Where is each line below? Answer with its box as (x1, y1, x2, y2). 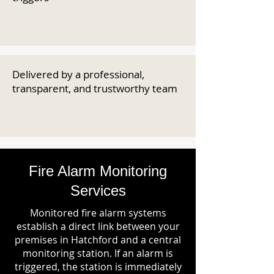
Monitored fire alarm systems (29, 206, 166, 220)
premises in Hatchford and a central (15, 233, 181, 246)
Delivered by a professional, (12, 67, 144, 81)
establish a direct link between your (16, 220, 180, 233)
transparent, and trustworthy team (12, 81, 177, 95)
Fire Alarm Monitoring (29, 163, 167, 179)
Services (70, 182, 126, 199)
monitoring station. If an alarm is (23, 246, 173, 260)
